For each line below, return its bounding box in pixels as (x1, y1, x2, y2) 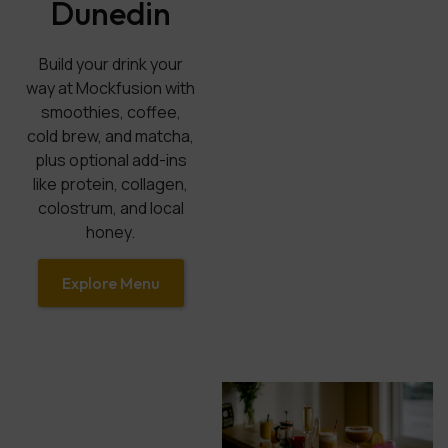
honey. (86, 221, 136, 244)
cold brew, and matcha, (27, 125, 195, 148)
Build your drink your (38, 53, 183, 76)
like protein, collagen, (33, 173, 189, 196)
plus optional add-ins (34, 149, 187, 172)
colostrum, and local (37, 197, 184, 220)
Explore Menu (61, 273, 160, 294)
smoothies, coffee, (40, 101, 181, 124)
